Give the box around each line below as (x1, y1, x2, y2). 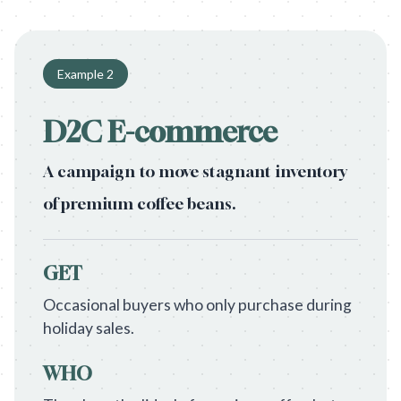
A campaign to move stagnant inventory (43, 162, 347, 181)
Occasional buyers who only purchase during (43, 295, 352, 314)
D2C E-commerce (43, 115, 277, 149)
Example (57, 66, 107, 81)
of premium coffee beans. (43, 194, 236, 213)
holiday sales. (43, 319, 134, 337)
